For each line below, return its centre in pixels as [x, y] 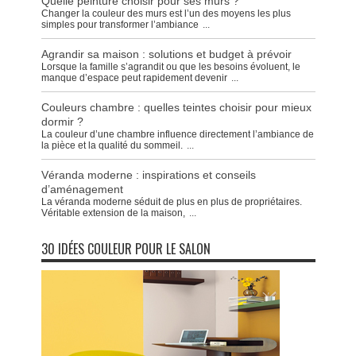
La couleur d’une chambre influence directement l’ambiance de [177, 135]
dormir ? [62, 122]
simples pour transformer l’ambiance [120, 25]
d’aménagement [82, 190]
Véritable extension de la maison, [113, 213]
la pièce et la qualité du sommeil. [112, 146]
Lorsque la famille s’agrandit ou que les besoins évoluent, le [170, 67]
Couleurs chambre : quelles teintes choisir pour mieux [176, 108]
